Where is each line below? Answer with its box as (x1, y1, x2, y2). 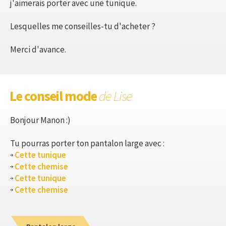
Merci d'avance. (10, 43, 66, 55)
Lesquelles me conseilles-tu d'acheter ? (10, 20, 155, 32)
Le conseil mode (10, 87, 99, 104)
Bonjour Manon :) (10, 114, 71, 126)
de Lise (99, 87, 132, 104)
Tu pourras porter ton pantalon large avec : (10, 137, 164, 149)
